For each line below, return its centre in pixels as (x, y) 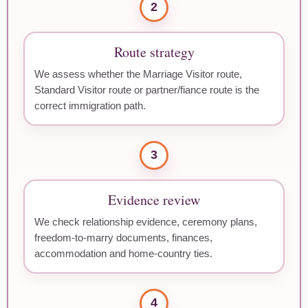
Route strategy (154, 52)
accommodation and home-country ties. (123, 253)
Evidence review (154, 199)
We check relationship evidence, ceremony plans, (146, 221)
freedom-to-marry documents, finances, (123, 237)
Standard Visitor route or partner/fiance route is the (147, 89)
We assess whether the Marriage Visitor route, (138, 74)
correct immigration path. (90, 105)
